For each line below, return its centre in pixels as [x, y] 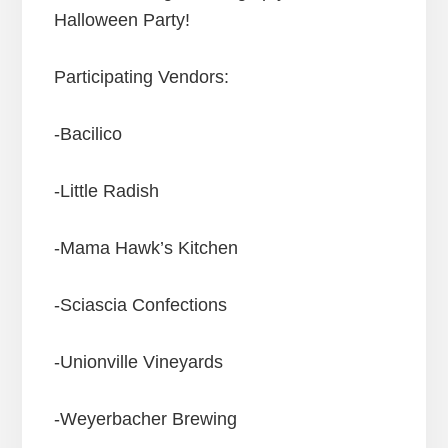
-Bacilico [87, 134]
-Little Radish [106, 191]
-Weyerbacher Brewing [145, 419]
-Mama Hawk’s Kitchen [145, 248]
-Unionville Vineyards [138, 362]
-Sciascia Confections [140, 305]
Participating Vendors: [141, 77]
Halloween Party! [121, 20]
